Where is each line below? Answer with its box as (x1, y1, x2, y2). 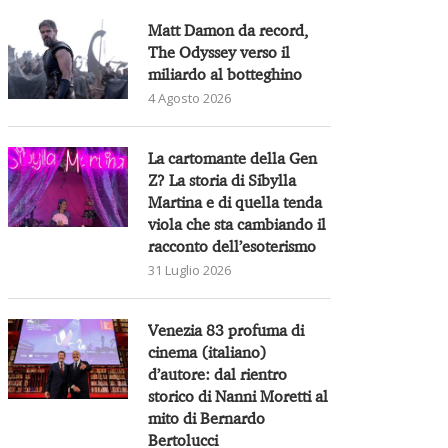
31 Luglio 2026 (148, 260, 232, 279)
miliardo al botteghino (148, 63, 303, 84)
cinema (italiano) (148, 341, 268, 362)
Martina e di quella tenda (148, 191, 323, 212)
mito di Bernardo (148, 407, 266, 428)
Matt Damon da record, (148, 19, 309, 40)
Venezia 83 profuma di (148, 319, 305, 340)
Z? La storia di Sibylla (148, 169, 297, 190)
